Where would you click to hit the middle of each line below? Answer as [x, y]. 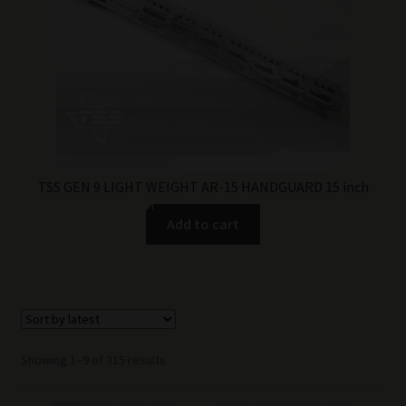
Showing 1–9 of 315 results [93, 359]
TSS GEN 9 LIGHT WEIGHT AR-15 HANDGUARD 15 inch [203, 187]
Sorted [184, 358]
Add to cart [203, 223]
